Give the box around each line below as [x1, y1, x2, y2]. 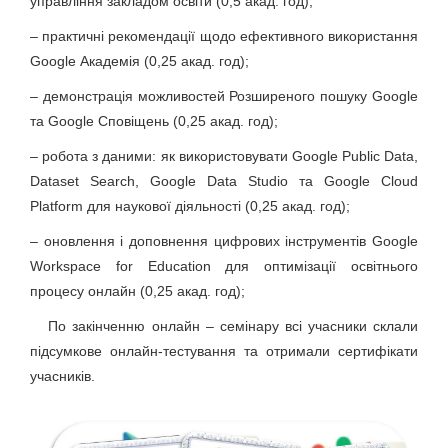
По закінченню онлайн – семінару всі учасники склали [30, 318, 418, 335]
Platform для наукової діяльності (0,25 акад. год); [30, 198, 350, 215]
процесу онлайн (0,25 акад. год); [30, 283, 245, 300]
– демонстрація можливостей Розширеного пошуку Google [30, 88, 418, 105]
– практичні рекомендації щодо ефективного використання [30, 28, 418, 45]
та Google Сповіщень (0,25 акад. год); [30, 113, 278, 130]
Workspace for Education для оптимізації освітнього [30, 258, 418, 275]
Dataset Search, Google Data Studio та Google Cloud [30, 173, 418, 190]
